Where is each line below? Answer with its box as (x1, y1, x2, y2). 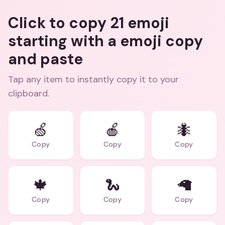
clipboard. (8, 87, 49, 99)
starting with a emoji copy (8, 31, 203, 51)
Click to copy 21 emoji (8, 13, 169, 33)
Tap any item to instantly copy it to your (8, 73, 179, 85)
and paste (8, 49, 83, 69)
